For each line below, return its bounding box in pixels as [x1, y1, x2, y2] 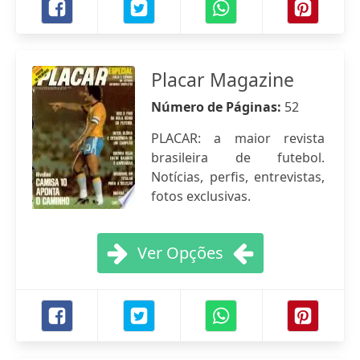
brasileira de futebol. [151, 149, 325, 166]
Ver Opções [137, 242, 223, 264]
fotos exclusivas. [151, 187, 251, 205]
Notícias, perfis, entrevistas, [151, 168, 325, 186]
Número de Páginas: [151, 98, 284, 116]
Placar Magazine [151, 67, 294, 92]
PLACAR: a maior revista [151, 129, 325, 147]
